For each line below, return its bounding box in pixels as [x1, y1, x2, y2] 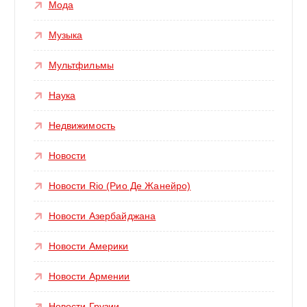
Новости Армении [48, 271, 130, 282]
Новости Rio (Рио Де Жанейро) [48, 180, 191, 192]
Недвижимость [48, 120, 116, 132]
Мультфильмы [48, 60, 114, 71]
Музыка [48, 29, 83, 41]
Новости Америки [48, 241, 129, 252]
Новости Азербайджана [48, 210, 156, 222]
